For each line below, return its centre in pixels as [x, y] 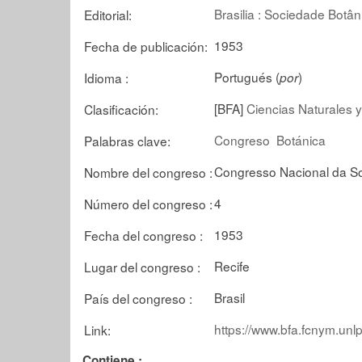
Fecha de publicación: [146, 46]
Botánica [301, 139]
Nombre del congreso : [148, 172]
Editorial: [108, 14]
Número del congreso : [148, 203]
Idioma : [106, 77]
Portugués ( [247, 76]
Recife [232, 265]
